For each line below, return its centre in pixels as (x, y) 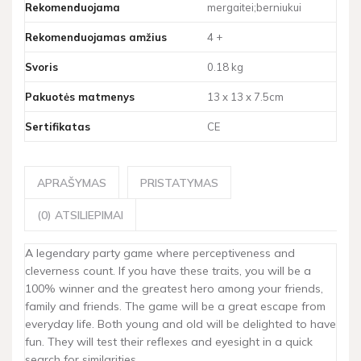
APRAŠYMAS (72, 183)
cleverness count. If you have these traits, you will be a (168, 271)
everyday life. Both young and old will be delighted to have (180, 324)
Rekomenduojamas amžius (96, 37)
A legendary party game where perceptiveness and (160, 253)
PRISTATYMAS (179, 183)
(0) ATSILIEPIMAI (80, 215)
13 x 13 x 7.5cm (245, 97)
